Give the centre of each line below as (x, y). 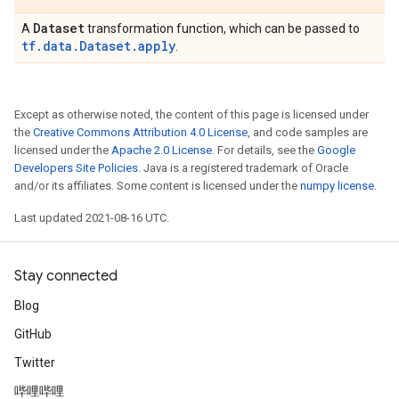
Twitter (35, 362)
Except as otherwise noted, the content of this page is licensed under (191, 114)
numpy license (337, 186)
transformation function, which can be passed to (222, 28)
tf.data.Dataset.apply (98, 46)
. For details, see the (265, 150)
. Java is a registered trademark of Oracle (243, 168)
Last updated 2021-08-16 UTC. (92, 218)
